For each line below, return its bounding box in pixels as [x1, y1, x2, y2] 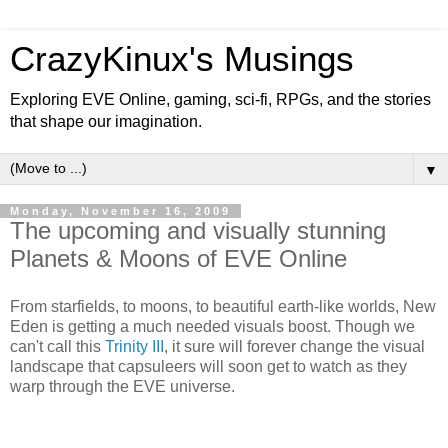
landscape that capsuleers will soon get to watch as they [10, 357, 407, 375]
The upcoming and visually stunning [10, 217, 386, 244]
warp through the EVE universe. [10, 377, 235, 395]
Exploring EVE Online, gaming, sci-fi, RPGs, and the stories [10, 91, 431, 108]
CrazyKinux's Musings [10, 40, 354, 78]
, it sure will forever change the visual [164, 337, 425, 355]
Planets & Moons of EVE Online [10, 245, 347, 272]
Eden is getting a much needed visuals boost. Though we [10, 317, 415, 335]
